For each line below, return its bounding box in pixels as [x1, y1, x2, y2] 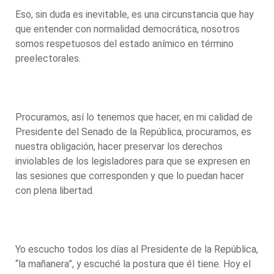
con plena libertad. [15, 184, 97, 196]
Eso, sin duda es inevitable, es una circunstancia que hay [15, 8, 254, 20]
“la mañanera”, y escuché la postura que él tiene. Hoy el [15, 257, 251, 270]
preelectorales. [15, 52, 83, 64]
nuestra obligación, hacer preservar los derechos [15, 140, 223, 152]
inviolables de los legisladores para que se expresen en [15, 155, 250, 167]
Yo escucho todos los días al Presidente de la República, [15, 243, 258, 255]
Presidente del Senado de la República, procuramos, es [15, 125, 251, 138]
